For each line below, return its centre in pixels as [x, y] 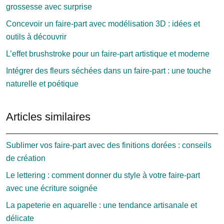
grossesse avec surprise [49, 7]
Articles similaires [48, 117]
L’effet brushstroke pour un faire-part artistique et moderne [108, 54]
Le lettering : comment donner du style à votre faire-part [103, 175]
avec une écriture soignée [52, 188]
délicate [20, 218]
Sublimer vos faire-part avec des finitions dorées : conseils [109, 145]
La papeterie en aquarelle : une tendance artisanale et [101, 205]
